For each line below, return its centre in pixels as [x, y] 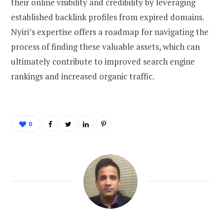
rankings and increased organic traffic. [83, 76]
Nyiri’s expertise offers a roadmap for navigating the [110, 32]
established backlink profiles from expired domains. [107, 17]
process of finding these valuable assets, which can [105, 47]
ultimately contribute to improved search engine [103, 62]
